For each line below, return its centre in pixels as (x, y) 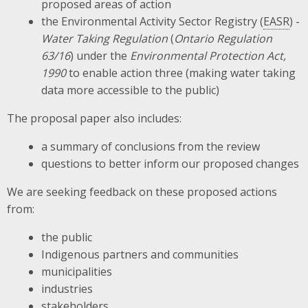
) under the (100, 55)
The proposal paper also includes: (94, 118)
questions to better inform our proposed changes (170, 163)
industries (67, 288)
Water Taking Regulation (104, 38)
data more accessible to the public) (130, 90)
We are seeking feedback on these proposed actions (142, 191)
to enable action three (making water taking (180, 73)
